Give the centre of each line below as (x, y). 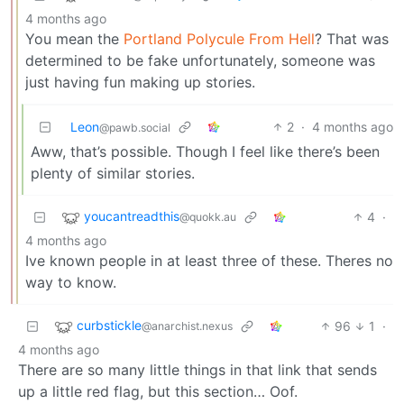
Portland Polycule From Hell (219, 39)
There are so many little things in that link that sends (197, 370)
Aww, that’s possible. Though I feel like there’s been (205, 152)
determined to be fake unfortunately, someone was (200, 61)
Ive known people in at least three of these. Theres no (209, 261)
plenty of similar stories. (113, 174)
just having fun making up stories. (140, 83)
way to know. (71, 283)
